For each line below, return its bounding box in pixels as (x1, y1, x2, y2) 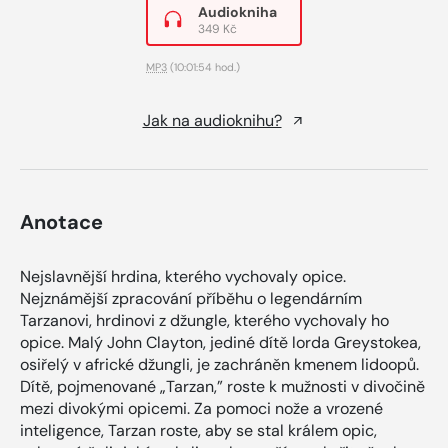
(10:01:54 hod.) (167, 59, 240, 74)
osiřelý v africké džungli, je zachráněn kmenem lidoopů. (20, 353, 419, 375)
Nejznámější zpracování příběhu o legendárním (20, 287, 362, 309)
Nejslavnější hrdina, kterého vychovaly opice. (20, 265, 346, 287)
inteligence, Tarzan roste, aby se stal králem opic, (20, 419, 377, 441)
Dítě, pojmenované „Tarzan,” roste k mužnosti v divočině (20, 375, 425, 397)
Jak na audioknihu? (142, 109, 282, 131)
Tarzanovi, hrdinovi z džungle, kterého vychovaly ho (20, 309, 389, 331)
